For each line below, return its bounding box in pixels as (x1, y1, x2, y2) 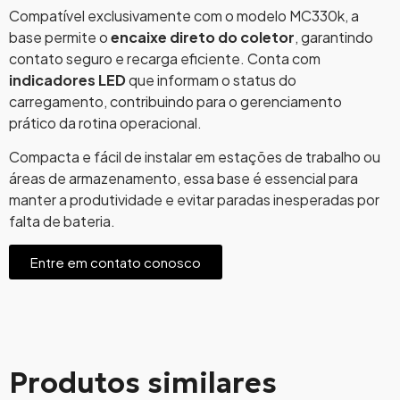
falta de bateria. (9, 212, 115, 231)
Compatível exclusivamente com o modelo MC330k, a (9, 5, 359, 25)
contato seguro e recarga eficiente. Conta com (9, 48, 321, 68)
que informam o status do (126, 70, 296, 89)
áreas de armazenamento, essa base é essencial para (9, 169, 358, 188)
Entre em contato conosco (30, 254, 201, 271)
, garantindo (295, 27, 373, 46)
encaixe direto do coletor (111, 27, 295, 46)
